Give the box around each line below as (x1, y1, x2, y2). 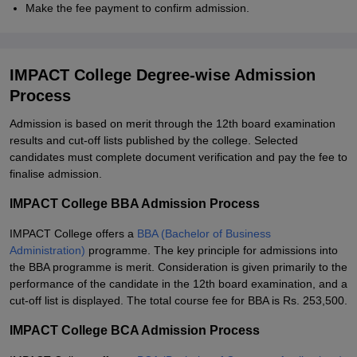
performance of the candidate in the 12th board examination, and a (10, 277, 347, 290)
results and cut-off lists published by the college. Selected (10, 134, 298, 147)
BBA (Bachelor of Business (137, 227, 271, 240)
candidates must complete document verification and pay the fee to (10, 151, 347, 163)
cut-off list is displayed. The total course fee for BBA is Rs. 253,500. (10, 294, 347, 307)
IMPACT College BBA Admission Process (10, 197, 260, 210)
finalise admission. (10, 167, 102, 180)
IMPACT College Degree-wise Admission (10, 66, 316, 84)
